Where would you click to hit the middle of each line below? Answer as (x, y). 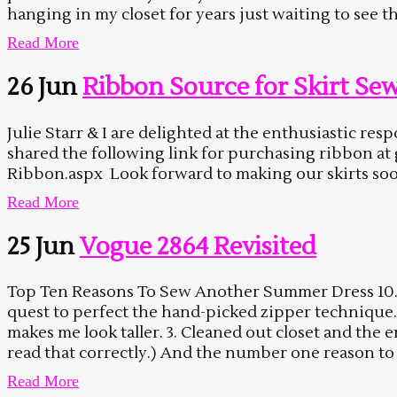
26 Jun (42, 88)
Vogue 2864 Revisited (198, 247)
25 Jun (41, 247)
